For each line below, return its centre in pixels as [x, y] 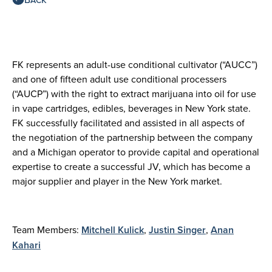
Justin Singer [177, 230]
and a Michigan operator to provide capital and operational [136, 152]
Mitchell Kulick [113, 230]
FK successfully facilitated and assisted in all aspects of [128, 123]
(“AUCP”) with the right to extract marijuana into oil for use [134, 93]
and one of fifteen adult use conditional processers [119, 79]
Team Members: [47, 229]
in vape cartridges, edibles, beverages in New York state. [131, 108]
